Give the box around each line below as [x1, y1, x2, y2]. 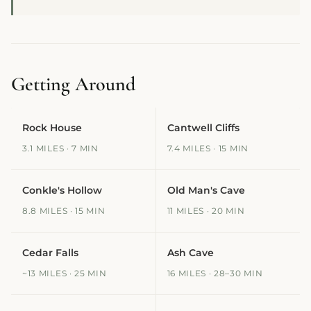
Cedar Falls [22, 246, 78, 258]
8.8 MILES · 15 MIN [22, 205, 106, 216]
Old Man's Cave [167, 184, 245, 196]
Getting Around [11, 72, 135, 96]
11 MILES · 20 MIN [167, 205, 245, 216]
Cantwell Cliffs [167, 121, 239, 133]
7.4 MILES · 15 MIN [167, 143, 249, 153]
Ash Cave [167, 246, 214, 258]
